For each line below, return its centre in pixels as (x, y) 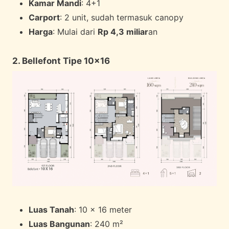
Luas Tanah (51, 210)
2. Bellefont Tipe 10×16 (61, 61)
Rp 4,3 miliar (123, 31)
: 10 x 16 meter (103, 210)
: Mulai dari (75, 31)
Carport (44, 17)
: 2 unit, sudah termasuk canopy (122, 17)
